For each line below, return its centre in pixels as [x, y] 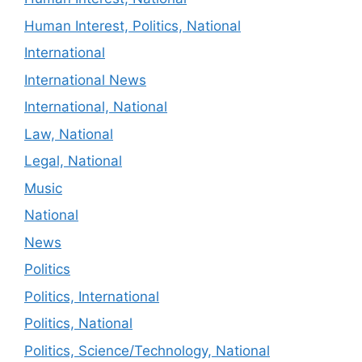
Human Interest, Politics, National [133, 25]
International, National [96, 107]
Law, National [69, 134]
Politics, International [92, 296]
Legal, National [73, 161]
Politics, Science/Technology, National [147, 350]
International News [85, 80]
